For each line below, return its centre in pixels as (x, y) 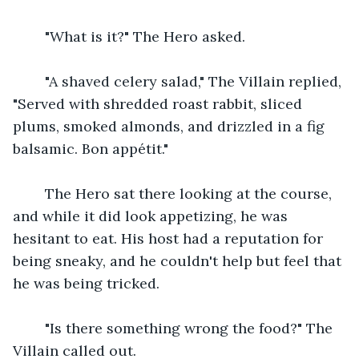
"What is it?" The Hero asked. (137, 36)
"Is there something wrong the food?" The (183, 328)
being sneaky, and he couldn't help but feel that (179, 260)
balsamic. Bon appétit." (91, 148)
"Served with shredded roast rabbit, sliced (159, 103)
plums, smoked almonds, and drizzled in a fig (171, 126)
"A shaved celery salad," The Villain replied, (187, 81)
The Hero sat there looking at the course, (182, 193)
